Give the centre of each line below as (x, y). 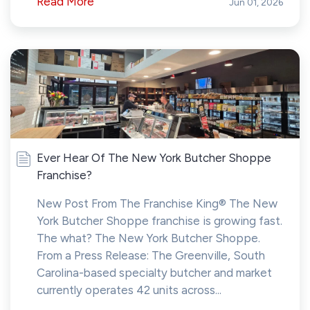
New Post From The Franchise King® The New (157, 204)
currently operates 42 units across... (129, 290)
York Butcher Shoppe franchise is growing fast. (159, 221)
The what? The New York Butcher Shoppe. (148, 238)
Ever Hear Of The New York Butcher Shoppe (154, 158)
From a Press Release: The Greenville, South (151, 256)
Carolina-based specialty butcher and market (154, 273)
